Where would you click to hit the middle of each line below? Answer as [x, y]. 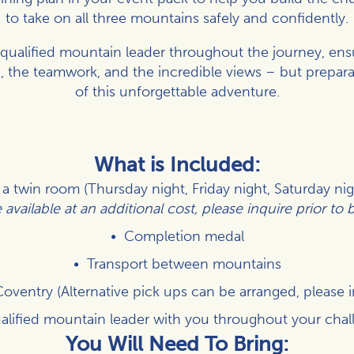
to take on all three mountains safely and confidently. [177, 18]
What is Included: [177, 164]
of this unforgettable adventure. [177, 91]
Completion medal [184, 236]
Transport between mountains [184, 264]
